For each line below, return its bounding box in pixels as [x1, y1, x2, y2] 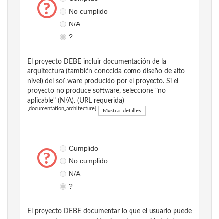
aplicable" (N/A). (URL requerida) [27, 97, 124, 105]
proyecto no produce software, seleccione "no [27, 88, 166, 95]
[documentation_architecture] [27, 106, 96, 111]
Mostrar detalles [103, 108, 141, 114]
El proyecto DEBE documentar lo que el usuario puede [27, 208, 192, 215]
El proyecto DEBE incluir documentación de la [27, 58, 166, 66]
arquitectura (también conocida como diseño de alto [27, 68, 185, 75]
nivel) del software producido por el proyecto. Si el [27, 78, 178, 85]
